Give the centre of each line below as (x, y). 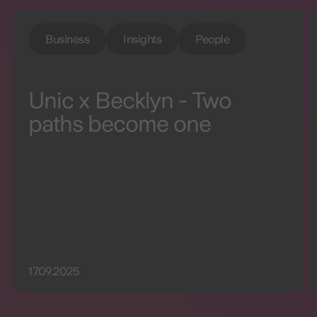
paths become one (120, 124)
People (212, 39)
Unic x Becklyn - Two (130, 100)
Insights (142, 39)
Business (67, 39)
